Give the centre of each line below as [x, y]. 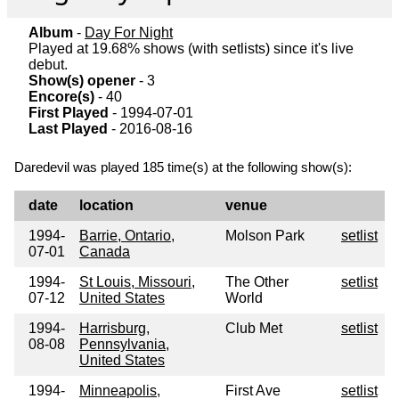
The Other [257, 282]
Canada [105, 252]
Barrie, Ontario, [127, 236]
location [106, 206]
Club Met [254, 329]
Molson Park [265, 236]
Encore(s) [61, 97]
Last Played [68, 129]
